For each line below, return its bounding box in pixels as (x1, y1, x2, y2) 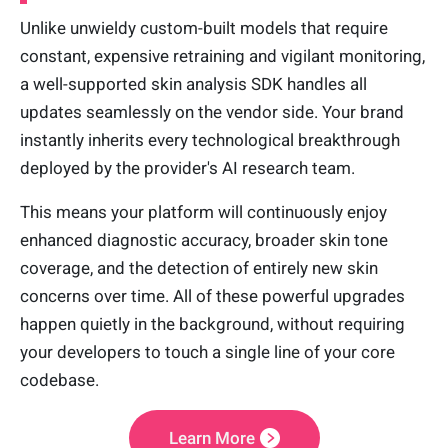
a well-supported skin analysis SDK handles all (20, 74, 367, 95)
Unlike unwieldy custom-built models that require (20, 18, 388, 39)
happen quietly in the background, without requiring (20, 314, 405, 335)
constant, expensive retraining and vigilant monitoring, (20, 46, 425, 67)
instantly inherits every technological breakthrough (20, 130, 400, 151)
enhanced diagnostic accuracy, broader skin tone (20, 230, 388, 251)
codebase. (20, 370, 99, 391)
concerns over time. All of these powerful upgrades (20, 286, 405, 307)
